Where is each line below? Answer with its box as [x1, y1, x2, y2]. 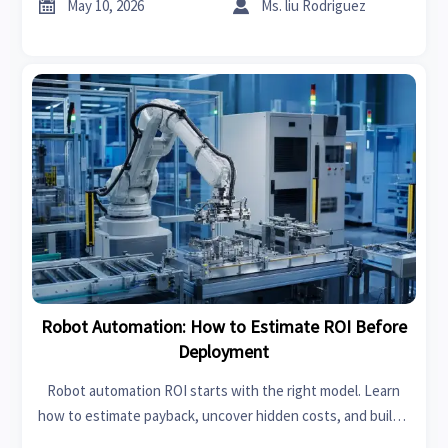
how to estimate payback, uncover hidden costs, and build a [37, 405, 410, 425]
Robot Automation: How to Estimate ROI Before [40, 314, 407, 338]
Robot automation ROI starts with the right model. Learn [47, 380, 401, 400]
